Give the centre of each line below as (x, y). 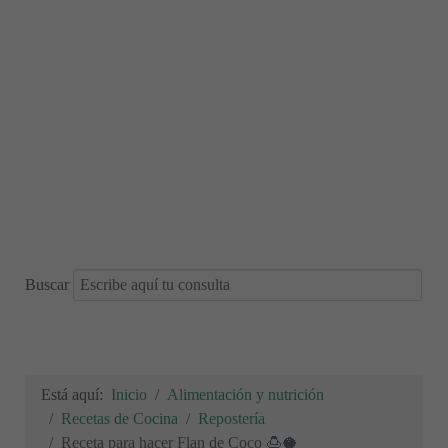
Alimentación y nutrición (245, 394)
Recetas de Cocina (119, 418)
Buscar (47, 284)
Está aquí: (76, 394)
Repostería (231, 418)
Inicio (129, 394)
